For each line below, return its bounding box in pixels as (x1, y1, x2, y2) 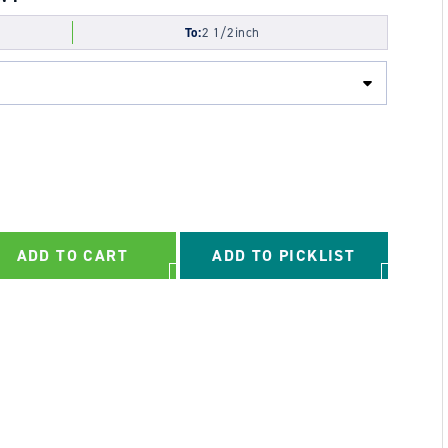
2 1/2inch (201, 24, 260, 41)
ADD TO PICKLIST (212, 245, 356, 266)
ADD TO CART (16, 245, 128, 266)
